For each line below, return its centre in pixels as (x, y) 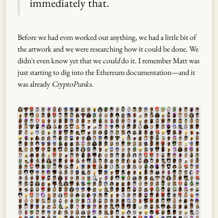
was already (35, 84)
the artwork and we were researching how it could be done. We (108, 49)
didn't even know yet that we (60, 61)
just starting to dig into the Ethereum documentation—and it (106, 73)
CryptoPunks (72, 84)
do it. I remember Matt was (160, 61)
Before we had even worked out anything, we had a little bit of (107, 37)
